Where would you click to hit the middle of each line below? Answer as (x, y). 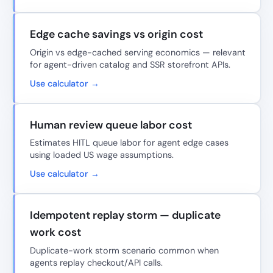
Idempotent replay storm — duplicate (125, 215)
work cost (55, 232)
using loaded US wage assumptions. (102, 155)
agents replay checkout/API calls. (96, 262)
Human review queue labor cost (111, 125)
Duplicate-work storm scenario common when (124, 250)
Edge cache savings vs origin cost (116, 34)
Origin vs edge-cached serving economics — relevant (138, 52)
